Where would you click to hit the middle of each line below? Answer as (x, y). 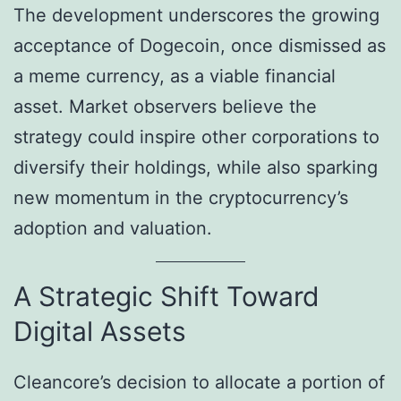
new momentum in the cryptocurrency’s (181, 197)
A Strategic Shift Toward (166, 297)
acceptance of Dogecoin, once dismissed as (200, 45)
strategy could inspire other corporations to (196, 137)
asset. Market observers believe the (165, 106)
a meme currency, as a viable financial (175, 76)
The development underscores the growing (196, 15)
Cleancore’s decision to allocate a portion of (199, 383)
